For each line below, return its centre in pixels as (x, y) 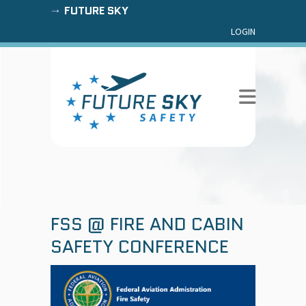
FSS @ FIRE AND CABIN (147, 224)
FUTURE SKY (96, 11)
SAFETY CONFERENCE (140, 247)
